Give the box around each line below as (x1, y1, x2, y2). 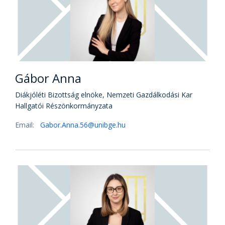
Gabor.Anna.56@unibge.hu (40, 120, 126, 130)
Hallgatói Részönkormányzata (15, 101, 113, 110)
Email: (15, 120, 36, 130)
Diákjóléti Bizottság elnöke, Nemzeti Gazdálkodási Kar (15, 90, 192, 99)
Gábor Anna (15, 70, 81, 86)
